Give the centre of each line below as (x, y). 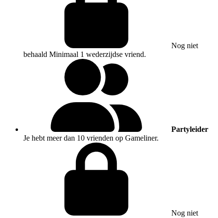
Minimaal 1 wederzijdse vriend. (98, 54)
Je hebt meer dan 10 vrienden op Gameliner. (91, 138)
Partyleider (190, 129)
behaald (35, 54)
